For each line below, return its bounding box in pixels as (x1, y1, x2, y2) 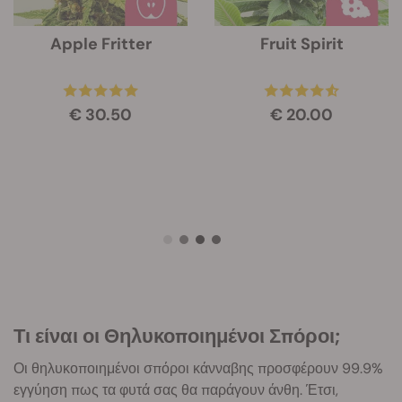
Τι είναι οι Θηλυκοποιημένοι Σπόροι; (13, 323, 340, 349)
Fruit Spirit (259, 33, 344, 55)
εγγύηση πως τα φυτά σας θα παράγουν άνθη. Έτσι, (13, 380, 338, 399)
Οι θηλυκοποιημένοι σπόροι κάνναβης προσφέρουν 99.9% (13, 359, 383, 378)
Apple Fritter (49, 33, 152, 55)
